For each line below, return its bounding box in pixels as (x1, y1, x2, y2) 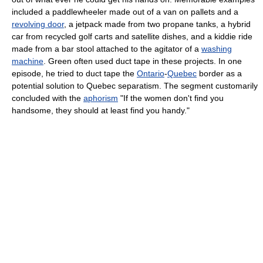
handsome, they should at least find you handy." (12, 106, 190, 116)
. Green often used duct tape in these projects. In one (43, 56, 242, 66)
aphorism (83, 93, 118, 103)
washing (201, 44, 232, 54)
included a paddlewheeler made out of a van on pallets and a (12, 7, 238, 17)
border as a (197, 69, 242, 79)
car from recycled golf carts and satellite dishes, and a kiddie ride (12, 32, 252, 42)
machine (12, 56, 43, 66)
